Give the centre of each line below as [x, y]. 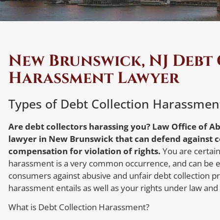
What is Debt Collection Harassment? [79, 207]
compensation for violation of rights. [85, 151]
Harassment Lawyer [94, 78]
